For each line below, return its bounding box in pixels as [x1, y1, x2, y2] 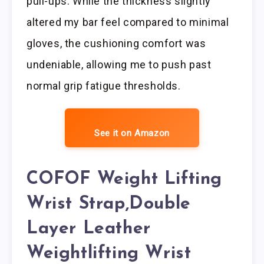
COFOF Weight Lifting [27, 170, 223, 189]
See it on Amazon [94, 128, 170, 139]
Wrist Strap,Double [27, 195, 191, 214]
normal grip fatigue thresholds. [27, 80, 181, 93]
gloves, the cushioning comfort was [27, 37, 206, 50]
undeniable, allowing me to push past [27, 58, 212, 71]
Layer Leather [27, 220, 151, 239]
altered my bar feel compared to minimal [27, 16, 229, 29]
